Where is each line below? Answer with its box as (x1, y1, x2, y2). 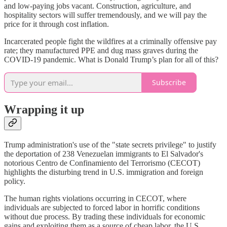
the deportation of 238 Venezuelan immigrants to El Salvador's (4, 149, 203, 158)
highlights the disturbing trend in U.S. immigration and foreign (4, 167, 203, 176)
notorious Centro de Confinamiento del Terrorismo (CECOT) (4, 158, 200, 167)
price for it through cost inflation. (4, 19, 109, 28)
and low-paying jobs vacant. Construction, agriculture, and (4, 1, 191, 10)
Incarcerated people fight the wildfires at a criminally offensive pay (4, 36, 217, 46)
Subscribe (152, 78, 186, 88)
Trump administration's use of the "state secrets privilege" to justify (4, 140, 216, 149)
